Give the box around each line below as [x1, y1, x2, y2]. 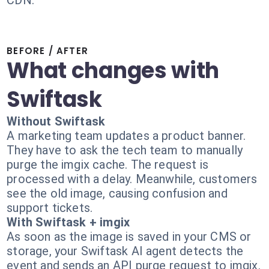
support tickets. [7, 201, 93, 215]
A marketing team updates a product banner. [7, 128, 246, 143]
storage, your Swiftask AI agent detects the [7, 244, 244, 258]
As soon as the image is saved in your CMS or [7, 229, 252, 244]
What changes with [7, 55, 220, 86]
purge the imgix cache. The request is [7, 157, 209, 172]
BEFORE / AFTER [7, 44, 89, 57]
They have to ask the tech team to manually [7, 143, 243, 157]
